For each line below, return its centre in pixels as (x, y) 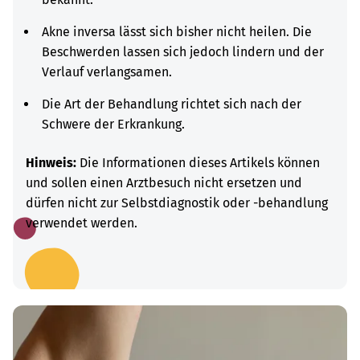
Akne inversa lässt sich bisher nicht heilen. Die (177, 32)
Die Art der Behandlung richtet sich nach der (172, 104)
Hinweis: (51, 163)
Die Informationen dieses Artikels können (198, 163)
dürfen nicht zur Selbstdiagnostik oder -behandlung (177, 203)
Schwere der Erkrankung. (113, 124)
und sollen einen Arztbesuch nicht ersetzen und (164, 183)
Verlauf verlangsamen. (107, 72)
